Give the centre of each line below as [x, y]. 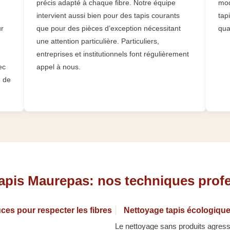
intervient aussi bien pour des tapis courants [108, 16]
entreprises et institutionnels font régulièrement [113, 54]
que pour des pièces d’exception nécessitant [109, 28]
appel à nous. [59, 67]
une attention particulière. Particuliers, [98, 41]
